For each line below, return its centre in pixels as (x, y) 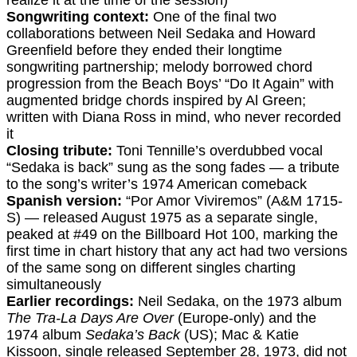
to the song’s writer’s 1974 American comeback (157, 184)
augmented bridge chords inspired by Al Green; (156, 101)
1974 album (46, 335)
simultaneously (54, 285)
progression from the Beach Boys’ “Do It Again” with (170, 84)
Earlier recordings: (70, 302)
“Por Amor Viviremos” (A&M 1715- (232, 201)
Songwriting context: (78, 17)
